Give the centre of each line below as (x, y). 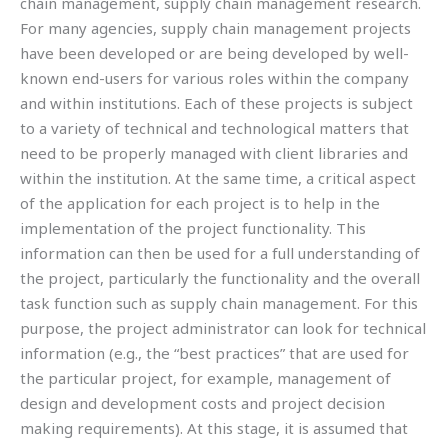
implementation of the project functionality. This (193, 228)
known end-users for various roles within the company (214, 78)
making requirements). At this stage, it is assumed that (214, 428)
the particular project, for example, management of (205, 378)
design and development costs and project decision (202, 403)
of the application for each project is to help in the (200, 203)
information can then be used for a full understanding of (220, 253)
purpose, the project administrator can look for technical (223, 328)
